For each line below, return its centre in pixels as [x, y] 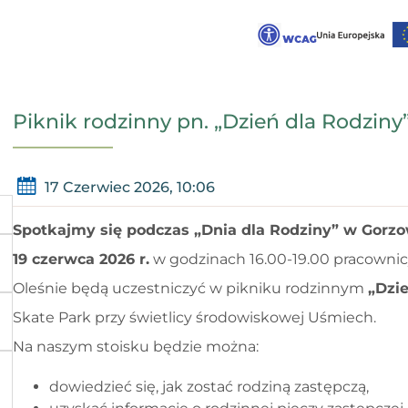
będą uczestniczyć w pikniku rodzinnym [218, 288]
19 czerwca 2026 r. [81, 259]
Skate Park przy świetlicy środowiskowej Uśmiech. [194, 317]
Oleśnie [40, 288]
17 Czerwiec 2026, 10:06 [127, 187]
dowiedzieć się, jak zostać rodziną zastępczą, [209, 387]
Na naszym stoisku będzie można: [136, 347]
